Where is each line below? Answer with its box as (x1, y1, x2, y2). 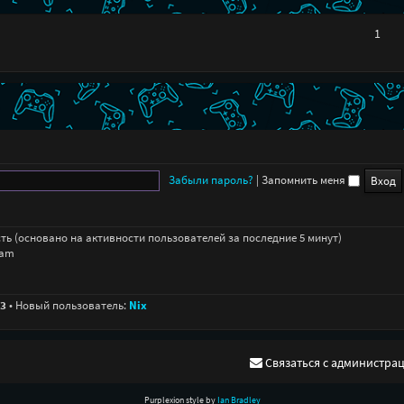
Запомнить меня (261, 171, 348, 188)
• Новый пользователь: (5, 298, 129, 312)
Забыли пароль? (168, 171, 253, 188)
